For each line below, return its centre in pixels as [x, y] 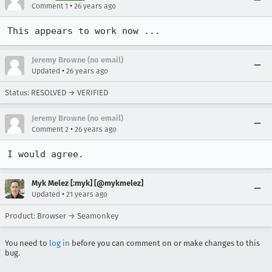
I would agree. [46, 154]
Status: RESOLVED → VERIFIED [56, 93]
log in [59, 243]
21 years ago [87, 194]
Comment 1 [50, 6]
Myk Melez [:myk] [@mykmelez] [87, 183]
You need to [27, 243]
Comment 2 [50, 129]
